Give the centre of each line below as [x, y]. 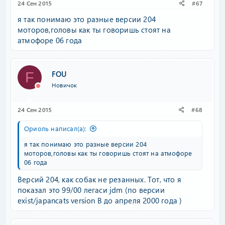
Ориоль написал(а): [55, 128]
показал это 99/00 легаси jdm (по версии [91, 190]
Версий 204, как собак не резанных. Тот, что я [100, 179]
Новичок [65, 85]
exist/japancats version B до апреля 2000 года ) [100, 200]
